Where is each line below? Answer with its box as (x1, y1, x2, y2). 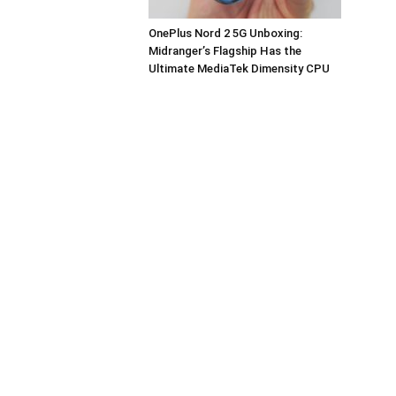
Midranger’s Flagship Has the (148, 44, 301, 57)
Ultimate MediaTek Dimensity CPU (148, 62, 330, 75)
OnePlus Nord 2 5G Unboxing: (148, 27, 302, 40)
